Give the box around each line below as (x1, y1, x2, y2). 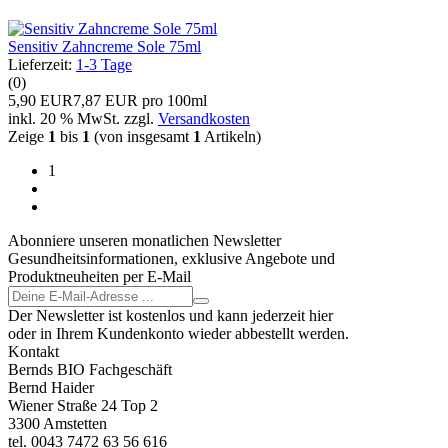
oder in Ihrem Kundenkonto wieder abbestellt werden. (8, 324, 349, 342)
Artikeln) (201, 127, 261, 145)
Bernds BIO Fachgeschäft (8, 360, 172, 378)
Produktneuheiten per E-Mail (8, 267, 191, 285)
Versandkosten (158, 109, 250, 127)
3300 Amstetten (8, 414, 107, 432)
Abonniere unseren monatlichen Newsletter (8, 231, 281, 249)
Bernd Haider (8, 378, 94, 396)
